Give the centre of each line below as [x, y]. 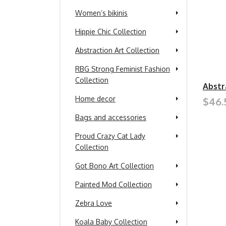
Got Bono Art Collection [115, 166]
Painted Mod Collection [114, 184]
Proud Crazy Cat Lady [110, 136]
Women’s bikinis [101, 13]
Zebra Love [94, 203]
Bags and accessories [111, 117]
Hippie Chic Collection [111, 32]
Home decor [95, 99]
